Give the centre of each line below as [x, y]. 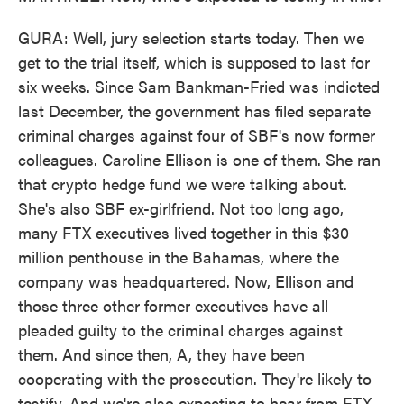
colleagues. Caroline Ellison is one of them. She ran [199, 159]
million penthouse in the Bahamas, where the [179, 257]
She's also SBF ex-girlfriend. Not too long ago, [181, 208]
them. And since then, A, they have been [161, 354]
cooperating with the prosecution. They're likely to [195, 378]
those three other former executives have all [173, 305]
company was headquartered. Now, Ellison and [186, 281]
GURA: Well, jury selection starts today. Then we [191, 37]
